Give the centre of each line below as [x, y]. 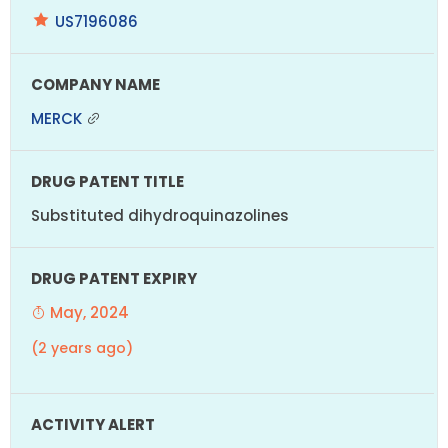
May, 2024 [87, 312]
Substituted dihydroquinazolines [160, 215]
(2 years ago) [82, 347]
